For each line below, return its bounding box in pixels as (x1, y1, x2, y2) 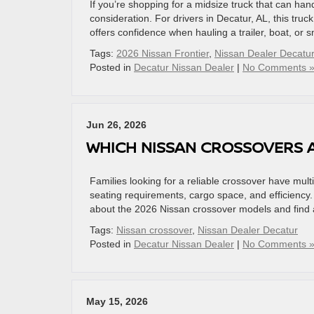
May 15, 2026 (86, 296, 148, 307)
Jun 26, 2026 (86, 119, 146, 130)
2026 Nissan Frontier (116, 48, 209, 59)
